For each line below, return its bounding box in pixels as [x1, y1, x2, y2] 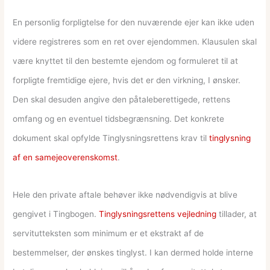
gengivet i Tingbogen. [13, 209, 99, 219]
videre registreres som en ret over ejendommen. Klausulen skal [13, 37, 257, 47]
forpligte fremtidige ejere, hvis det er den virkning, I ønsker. [13, 75, 241, 86]
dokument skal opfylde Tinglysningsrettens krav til [13, 133, 210, 143]
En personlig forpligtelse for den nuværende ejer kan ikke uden [13, 17, 255, 28]
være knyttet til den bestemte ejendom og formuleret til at [13, 56, 239, 66]
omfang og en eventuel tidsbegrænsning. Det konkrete [13, 114, 225, 124]
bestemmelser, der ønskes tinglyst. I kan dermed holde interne [13, 248, 254, 258]
